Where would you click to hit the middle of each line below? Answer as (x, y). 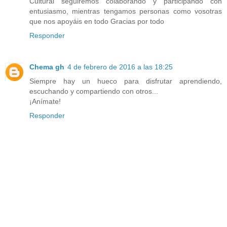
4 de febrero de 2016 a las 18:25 (120, 67)
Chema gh (47, 67)
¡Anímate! (45, 101)
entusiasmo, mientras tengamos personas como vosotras (126, 11)
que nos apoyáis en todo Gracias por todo (97, 21)
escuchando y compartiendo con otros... (94, 91)
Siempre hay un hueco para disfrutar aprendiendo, (126, 81)
